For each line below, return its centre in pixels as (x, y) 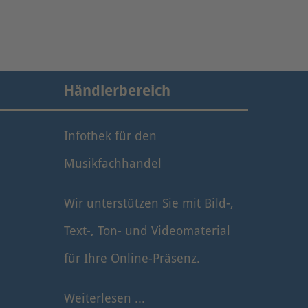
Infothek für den (111, 136)
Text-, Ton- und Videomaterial (147, 231)
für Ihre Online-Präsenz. (132, 258)
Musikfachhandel (113, 164)
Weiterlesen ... (105, 298)
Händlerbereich (118, 90)
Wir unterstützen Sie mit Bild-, (149, 203)
